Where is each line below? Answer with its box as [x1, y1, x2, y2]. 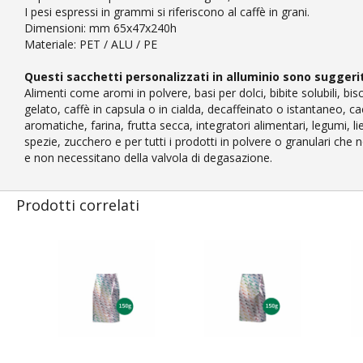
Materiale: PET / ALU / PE [24, 36, 157, 52]
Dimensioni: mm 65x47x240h [24, 19, 177, 36]
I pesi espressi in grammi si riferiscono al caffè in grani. [24, 3, 310, 19]
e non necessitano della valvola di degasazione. [24, 149, 272, 165]
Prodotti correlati [16, 194, 139, 215]
